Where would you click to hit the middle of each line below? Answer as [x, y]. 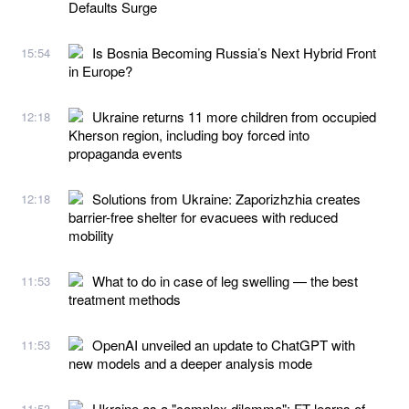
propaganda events [126, 152]
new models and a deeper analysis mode [190, 362]
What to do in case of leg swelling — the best [225, 280]
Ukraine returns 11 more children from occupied [234, 116]
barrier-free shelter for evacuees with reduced [203, 216]
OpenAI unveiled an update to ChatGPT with [224, 344]
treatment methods [125, 299]
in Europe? [100, 70]
